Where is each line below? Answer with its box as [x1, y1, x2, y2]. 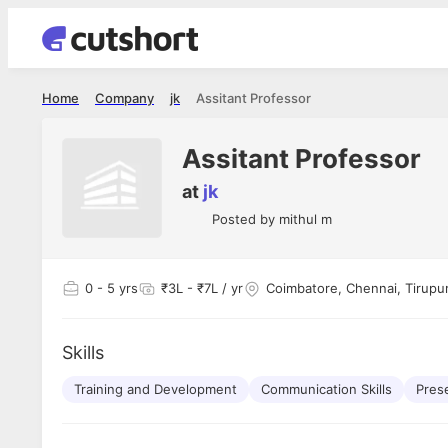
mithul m [279, 211, 332, 227]
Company [95, 90, 154, 106]
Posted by [212, 211, 279, 227]
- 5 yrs [93, 280, 138, 296]
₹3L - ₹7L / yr [161, 280, 243, 296]
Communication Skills [261, 381, 392, 397]
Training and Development [74, 381, 237, 397]
